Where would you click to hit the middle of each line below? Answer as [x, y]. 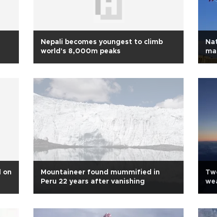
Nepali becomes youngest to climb [102, 42]
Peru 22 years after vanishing [93, 182]
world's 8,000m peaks [81, 51]
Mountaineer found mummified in [100, 172]
